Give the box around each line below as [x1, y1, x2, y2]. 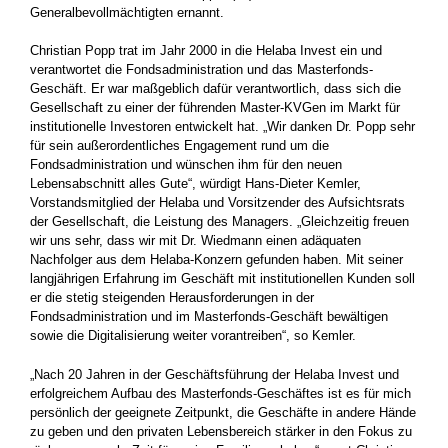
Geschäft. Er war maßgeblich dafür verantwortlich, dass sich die [30, 81, 401, 96]
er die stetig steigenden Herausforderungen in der [30, 290, 314, 305]
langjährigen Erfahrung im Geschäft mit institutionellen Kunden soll [30, 271, 415, 286]
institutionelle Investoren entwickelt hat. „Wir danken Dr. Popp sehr [30, 119, 415, 134]
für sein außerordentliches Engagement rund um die [30, 138, 329, 153]
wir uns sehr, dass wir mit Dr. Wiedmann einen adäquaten [30, 233, 361, 248]
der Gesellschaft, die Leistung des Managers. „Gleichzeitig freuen [30, 214, 409, 229]
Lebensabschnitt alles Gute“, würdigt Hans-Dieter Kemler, [30, 176, 361, 191]
